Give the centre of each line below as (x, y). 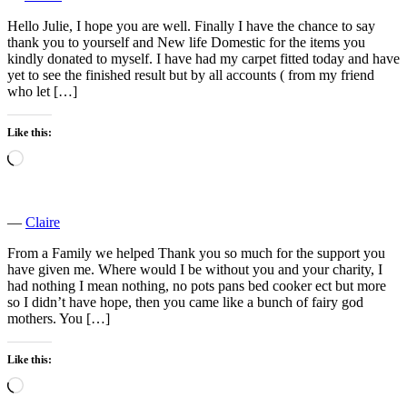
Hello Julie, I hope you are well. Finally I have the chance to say (191, 25)
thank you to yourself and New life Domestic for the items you (186, 42)
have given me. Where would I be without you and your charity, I (195, 269)
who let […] (42, 91)
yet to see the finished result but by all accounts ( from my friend (191, 74)
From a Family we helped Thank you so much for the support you (196, 253)
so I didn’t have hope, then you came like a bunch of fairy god (185, 302)
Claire (43, 222)
